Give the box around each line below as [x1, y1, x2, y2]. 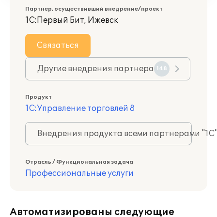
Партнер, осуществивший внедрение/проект [25, 6, 163, 12]
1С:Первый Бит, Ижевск [25, 15, 118, 25]
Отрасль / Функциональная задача [25, 159, 133, 165]
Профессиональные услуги [25, 169, 134, 178]
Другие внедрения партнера [37, 64, 154, 74]
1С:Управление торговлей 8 [25, 104, 135, 113]
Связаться [37, 41, 79, 50]
